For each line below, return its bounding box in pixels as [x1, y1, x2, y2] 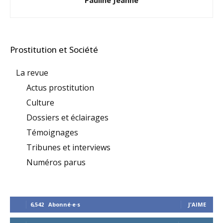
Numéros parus [26, 157, 86, 168]
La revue [16, 67, 48, 78]
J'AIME [188, 201, 206, 208]
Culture [26, 97, 54, 108]
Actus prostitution [26, 82, 94, 93]
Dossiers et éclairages [26, 112, 109, 123]
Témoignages [26, 127, 78, 138]
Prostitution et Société [10, 44, 98, 55]
